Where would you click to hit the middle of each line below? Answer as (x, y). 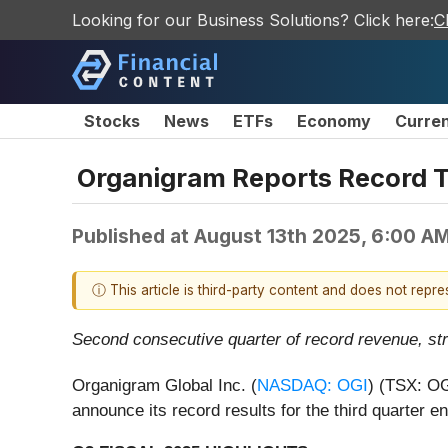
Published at (133, 235)
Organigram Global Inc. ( (164, 385)
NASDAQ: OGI (312, 385)
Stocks (112, 121)
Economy (334, 121)
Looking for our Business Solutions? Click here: (253, 20)
